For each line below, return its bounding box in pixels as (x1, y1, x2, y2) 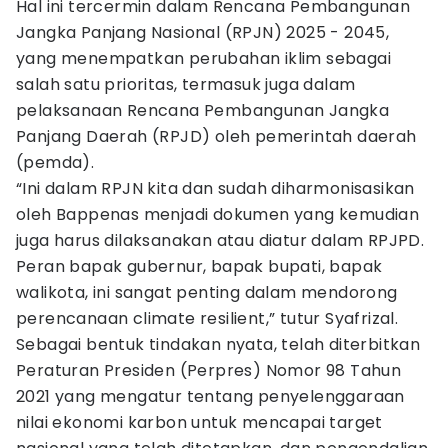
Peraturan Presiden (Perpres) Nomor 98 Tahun (16, 359, 402, 382)
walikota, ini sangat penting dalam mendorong (16, 281, 398, 304)
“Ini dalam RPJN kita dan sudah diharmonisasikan (16, 177, 415, 200)
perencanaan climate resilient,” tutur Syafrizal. (16, 307, 403, 330)
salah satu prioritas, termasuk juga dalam (16, 73, 356, 96)
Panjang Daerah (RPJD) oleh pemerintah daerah (16, 125, 417, 148)
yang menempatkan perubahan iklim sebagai (16, 47, 391, 70)
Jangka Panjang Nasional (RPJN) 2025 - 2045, (16, 21, 390, 44)
